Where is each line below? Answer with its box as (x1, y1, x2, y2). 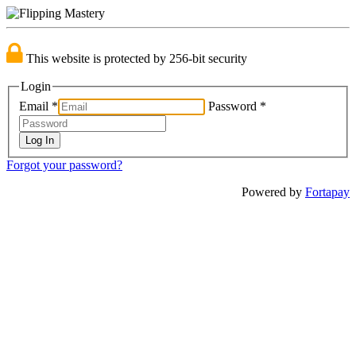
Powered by (242, 184, 305, 199)
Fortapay (305, 184, 350, 199)
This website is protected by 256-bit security (23, 52, 247, 65)
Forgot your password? (6, 157, 122, 172)
